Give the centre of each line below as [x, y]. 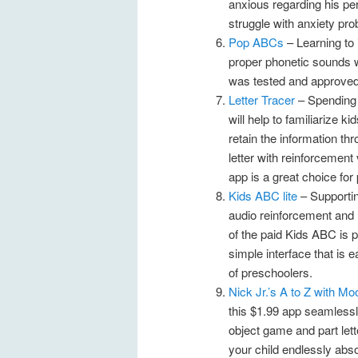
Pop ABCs [257, 42]
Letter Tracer [261, 100]
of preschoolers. [270, 272]
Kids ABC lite [264, 196]
